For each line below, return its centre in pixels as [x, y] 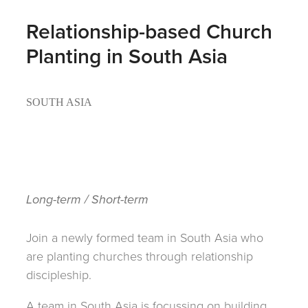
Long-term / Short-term [87, 200]
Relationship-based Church [149, 31]
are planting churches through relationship [140, 256]
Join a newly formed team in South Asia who [145, 238]
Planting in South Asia [127, 56]
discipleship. [59, 275]
